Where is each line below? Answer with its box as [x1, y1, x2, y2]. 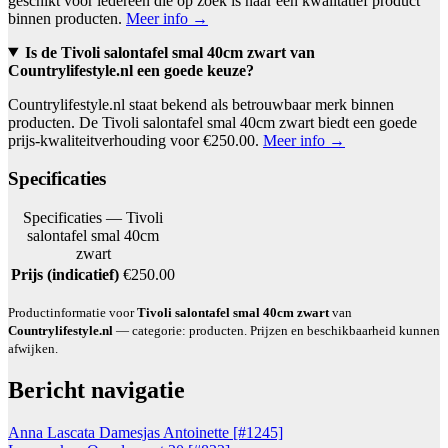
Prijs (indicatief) [11, 266, 119, 284]
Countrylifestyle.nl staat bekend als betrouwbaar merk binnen [8, 95, 394, 113]
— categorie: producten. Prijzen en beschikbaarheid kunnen [113, 323, 440, 339]
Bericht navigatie [8, 377, 185, 403]
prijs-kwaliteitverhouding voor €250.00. [8, 131, 263, 149]
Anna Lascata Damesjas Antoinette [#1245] [8, 423, 283, 441]
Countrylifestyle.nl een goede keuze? [8, 61, 254, 79]
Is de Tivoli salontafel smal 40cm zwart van [24, 43, 315, 61]
